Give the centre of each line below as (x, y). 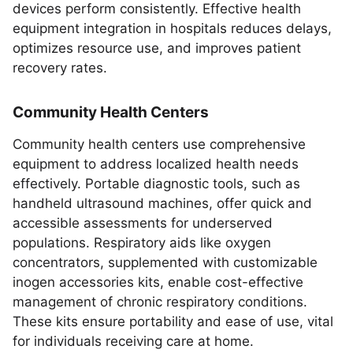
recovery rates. (60, 68)
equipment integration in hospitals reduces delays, (172, 28)
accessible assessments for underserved (143, 223)
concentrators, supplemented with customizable (165, 262)
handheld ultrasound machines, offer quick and (162, 203)
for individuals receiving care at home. (133, 341)
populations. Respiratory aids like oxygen (142, 243)
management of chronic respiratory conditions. (160, 302)
